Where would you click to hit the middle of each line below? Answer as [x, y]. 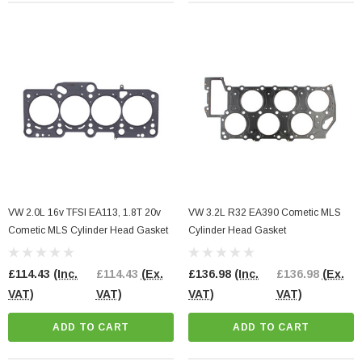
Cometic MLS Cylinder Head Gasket [88, 231]
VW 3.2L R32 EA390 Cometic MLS [265, 213]
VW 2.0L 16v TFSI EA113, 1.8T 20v [84, 213]
